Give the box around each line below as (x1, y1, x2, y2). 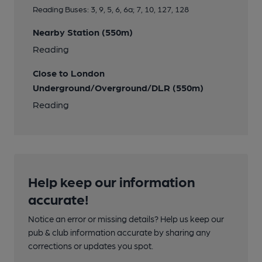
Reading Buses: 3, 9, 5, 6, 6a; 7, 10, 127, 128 (33, 4, 189, 14)
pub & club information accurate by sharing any (28, 227, 211, 238)
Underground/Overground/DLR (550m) (33, 82, 204, 94)
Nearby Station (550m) (33, 26, 133, 38)
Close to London (33, 67, 105, 79)
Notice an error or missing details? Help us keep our (28, 213, 224, 225)
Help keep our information (28, 173, 195, 190)
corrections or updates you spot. (28, 240, 153, 251)
